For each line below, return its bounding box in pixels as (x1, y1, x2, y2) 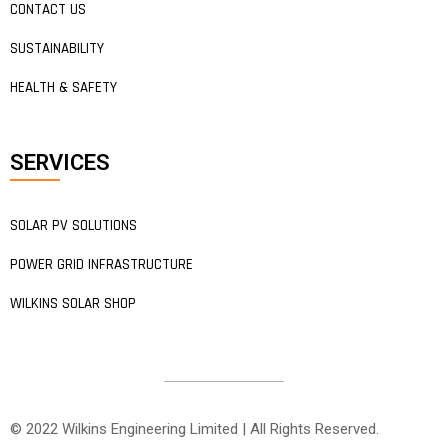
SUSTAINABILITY (10, 38, 104, 58)
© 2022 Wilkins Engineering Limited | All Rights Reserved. (10, 419, 379, 438)
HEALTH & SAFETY (10, 77, 117, 97)
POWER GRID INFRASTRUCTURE (10, 254, 193, 274)
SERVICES (10, 149, 110, 175)
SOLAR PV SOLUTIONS (10, 215, 137, 235)
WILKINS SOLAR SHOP (10, 293, 136, 313)
